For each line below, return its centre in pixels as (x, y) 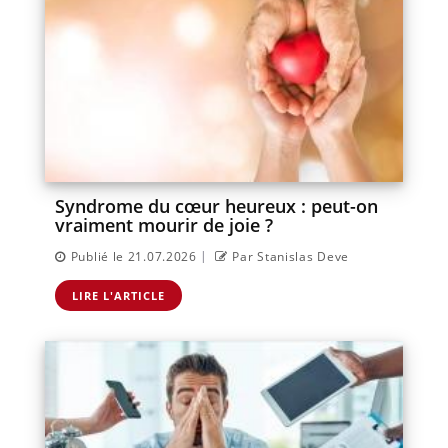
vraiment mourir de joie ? (164, 224)
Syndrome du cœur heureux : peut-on (216, 205)
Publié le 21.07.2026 (133, 256)
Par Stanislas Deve (291, 256)
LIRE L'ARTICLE (118, 295)
